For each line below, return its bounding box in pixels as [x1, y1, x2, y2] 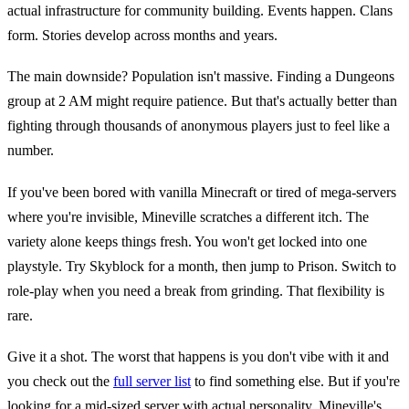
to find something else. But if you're [191, 373, 400, 390]
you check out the [7, 373, 113, 390]
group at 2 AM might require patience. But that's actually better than [7, 93, 397, 110]
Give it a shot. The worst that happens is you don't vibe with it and [7, 349, 389, 365]
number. [7, 142, 54, 159]
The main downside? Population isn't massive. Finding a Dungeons [7, 68, 394, 85]
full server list [113, 373, 191, 390]
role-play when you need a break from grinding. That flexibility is [7, 282, 384, 299]
